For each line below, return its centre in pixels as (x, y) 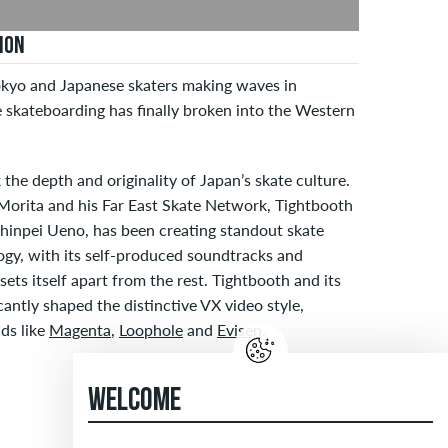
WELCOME (134, 402)
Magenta (80, 330)
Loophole (151, 330)
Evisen (239, 330)
